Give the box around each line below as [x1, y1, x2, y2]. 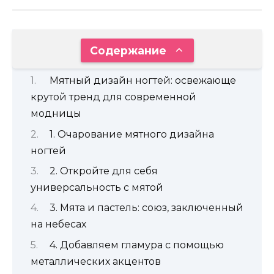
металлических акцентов [31, 255, 161, 267]
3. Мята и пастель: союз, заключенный [49, 202, 243, 214]
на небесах [31, 218, 86, 231]
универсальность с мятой [31, 181, 163, 193]
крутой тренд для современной [31, 91, 196, 103]
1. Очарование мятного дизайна [49, 128, 214, 140]
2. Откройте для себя [49, 165, 158, 177]
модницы [31, 108, 81, 120]
